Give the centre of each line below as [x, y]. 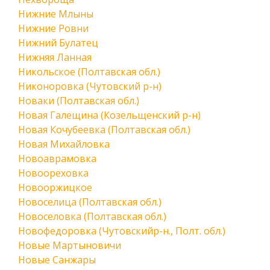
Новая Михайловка [64, 144]
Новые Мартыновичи [70, 245]
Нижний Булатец [58, 43]
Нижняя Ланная [55, 57]
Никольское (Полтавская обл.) [89, 72]
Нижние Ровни [53, 28]
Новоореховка [53, 173]
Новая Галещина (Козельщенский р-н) [109, 115]
